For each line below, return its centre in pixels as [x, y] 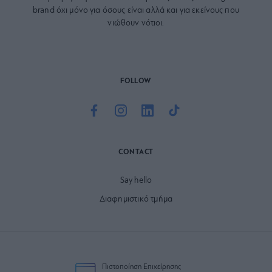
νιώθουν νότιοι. [136, 24]
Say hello [136, 181]
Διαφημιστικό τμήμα [136, 200]
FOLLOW [136, 82]
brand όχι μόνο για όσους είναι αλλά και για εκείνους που [136, 11]
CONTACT [136, 153]
